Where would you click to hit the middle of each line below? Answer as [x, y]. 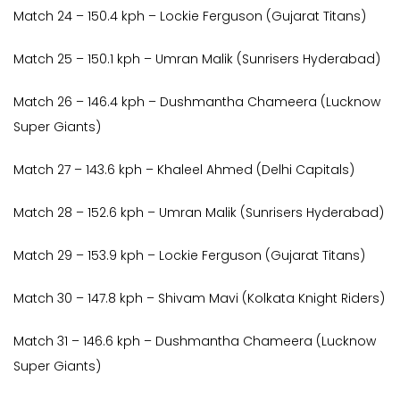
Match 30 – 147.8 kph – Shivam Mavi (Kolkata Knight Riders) [199, 299]
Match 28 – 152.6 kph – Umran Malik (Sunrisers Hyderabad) [199, 213]
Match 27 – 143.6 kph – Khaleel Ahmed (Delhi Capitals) [184, 170]
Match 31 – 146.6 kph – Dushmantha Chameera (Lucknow [195, 342]
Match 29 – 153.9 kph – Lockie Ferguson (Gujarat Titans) [189, 256]
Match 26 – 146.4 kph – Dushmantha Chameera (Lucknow [197, 102]
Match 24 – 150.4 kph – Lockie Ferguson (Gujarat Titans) [190, 17]
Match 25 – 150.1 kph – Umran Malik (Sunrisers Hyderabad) [197, 59]
